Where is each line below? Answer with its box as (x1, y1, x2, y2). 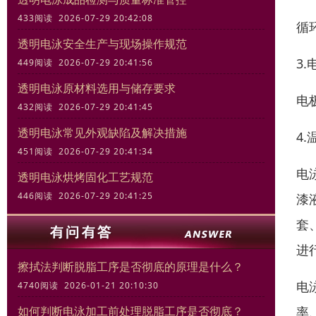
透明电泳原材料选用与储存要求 (18, 80, 176, 97)
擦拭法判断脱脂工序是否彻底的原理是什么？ (18, 259, 243, 275)
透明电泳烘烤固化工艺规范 (18, 169, 153, 186)
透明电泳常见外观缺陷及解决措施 (18, 125, 187, 141)
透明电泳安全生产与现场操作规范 (18, 36, 187, 52)
